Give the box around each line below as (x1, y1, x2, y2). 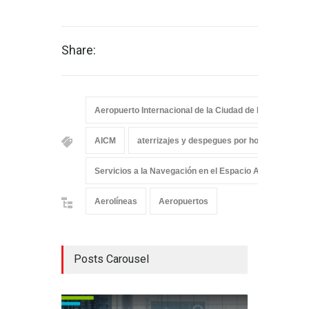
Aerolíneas (94, 196, 137, 206)
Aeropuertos (159, 196, 208, 206)
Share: (61, 42, 96, 57)
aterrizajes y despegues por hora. (137, 135, 269, 146)
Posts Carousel (74, 252, 149, 266)
